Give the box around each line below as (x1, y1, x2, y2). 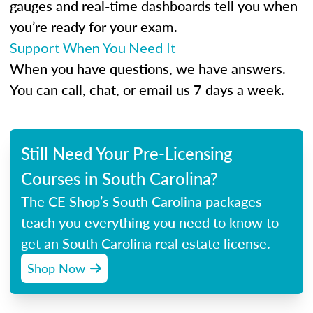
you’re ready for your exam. (10, 17, 177, 36)
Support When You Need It (10, 39, 176, 56)
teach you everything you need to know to (21, 212, 279, 232)
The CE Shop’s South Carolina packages (21, 191, 262, 211)
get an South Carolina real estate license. (21, 233, 270, 253)
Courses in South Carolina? (21, 166, 218, 190)
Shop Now (27, 259, 85, 277)
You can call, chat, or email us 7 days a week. (10, 80, 284, 99)
